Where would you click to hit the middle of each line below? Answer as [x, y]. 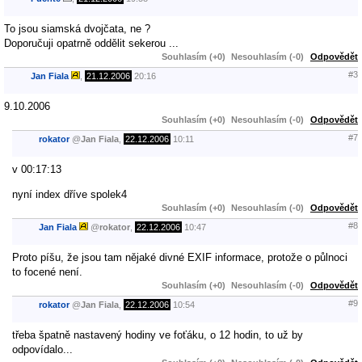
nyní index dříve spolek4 [69, 194]
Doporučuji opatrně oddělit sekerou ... [91, 43]
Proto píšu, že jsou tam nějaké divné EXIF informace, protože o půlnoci [180, 257]
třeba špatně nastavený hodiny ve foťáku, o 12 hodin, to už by [158, 335]
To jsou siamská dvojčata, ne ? [77, 28]
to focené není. [47, 271]
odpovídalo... [42, 349]
